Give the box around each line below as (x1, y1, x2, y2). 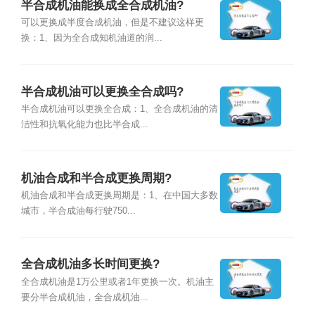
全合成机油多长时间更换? (20, 257, 160, 271)
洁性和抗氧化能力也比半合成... (20, 120, 148, 130)
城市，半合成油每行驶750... (20, 205, 136, 216)
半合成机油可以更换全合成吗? (20, 84, 184, 98)
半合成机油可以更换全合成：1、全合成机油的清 (20, 104, 218, 115)
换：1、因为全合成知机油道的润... (20, 33, 162, 44)
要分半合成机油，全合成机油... (20, 292, 148, 302)
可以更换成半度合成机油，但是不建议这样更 (20, 18, 204, 28)
